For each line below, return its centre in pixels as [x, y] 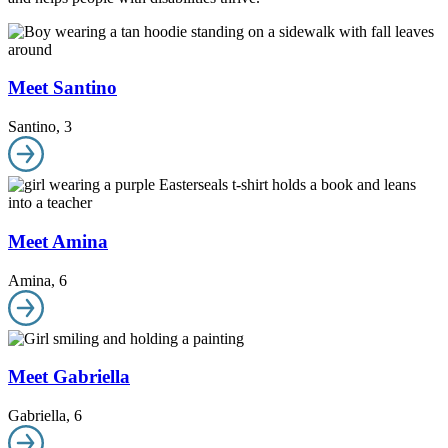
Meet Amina [58, 241]
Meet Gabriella [69, 377]
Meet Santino [62, 88]
